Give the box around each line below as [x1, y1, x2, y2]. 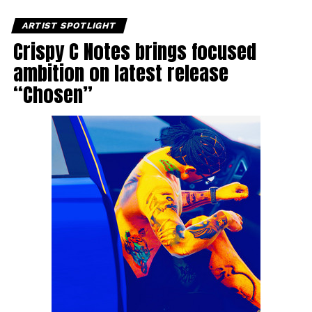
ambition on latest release [13, 58, 228, 88]
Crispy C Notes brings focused [13, 36, 256, 67]
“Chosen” [13, 79, 93, 110]
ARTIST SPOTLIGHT [20, 20, 118, 31]
